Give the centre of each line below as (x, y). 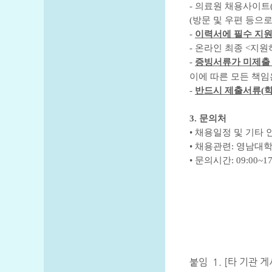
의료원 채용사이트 (233, 6)
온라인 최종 (220, 48)
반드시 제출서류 (228, 90)
